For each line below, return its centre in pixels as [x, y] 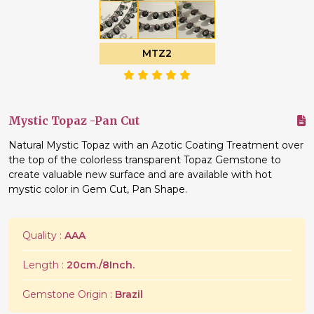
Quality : [43, 235]
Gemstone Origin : [69, 294]
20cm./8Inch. [101, 265]
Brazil [129, 294]
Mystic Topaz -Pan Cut [74, 121]
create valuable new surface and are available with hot [140, 175]
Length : [45, 265]
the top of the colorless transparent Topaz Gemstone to [145, 160]
